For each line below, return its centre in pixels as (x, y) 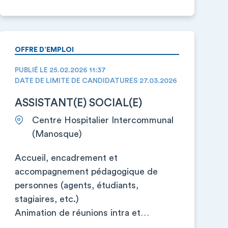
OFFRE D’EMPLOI (44, 50)
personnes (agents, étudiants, (76, 185)
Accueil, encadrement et (66, 158)
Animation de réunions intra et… (82, 213)
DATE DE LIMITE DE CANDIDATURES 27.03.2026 (96, 81)
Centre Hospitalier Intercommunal (103, 120)
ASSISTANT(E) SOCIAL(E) (78, 103)
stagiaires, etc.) (47, 199)
